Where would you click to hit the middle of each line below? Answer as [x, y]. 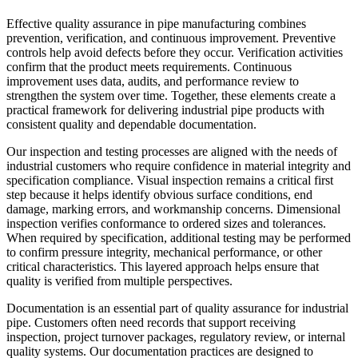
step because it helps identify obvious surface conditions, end [159, 195]
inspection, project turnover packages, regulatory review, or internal [176, 337]
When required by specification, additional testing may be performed [179, 238]
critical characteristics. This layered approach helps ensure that [163, 267]
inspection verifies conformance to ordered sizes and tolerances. [166, 224]
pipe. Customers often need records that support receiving [151, 323]
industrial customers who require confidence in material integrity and [179, 166]
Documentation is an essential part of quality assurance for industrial [177, 308]
